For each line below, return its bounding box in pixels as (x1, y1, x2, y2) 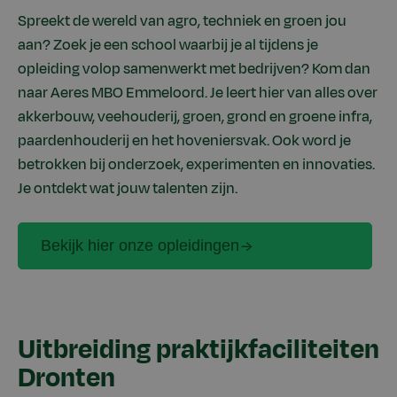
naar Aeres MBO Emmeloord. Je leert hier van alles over (18, 82, 378, 105)
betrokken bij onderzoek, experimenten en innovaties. (18, 154, 375, 176)
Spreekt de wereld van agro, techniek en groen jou (18, 11, 346, 33)
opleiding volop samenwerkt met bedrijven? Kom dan (18, 58, 370, 81)
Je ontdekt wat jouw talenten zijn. (18, 178, 237, 200)
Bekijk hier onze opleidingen (41, 237, 239, 255)
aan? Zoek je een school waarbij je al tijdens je (18, 35, 318, 57)
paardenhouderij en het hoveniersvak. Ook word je (18, 130, 351, 152)
